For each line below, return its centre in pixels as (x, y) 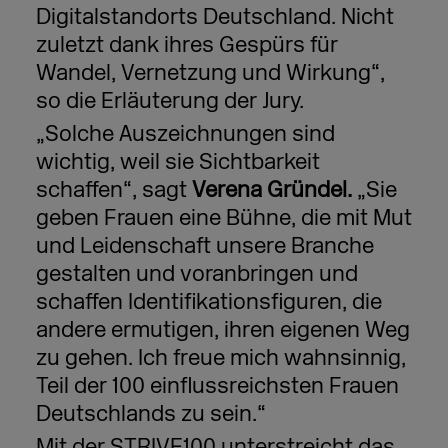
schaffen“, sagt (113, 190)
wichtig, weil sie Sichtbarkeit (177, 162)
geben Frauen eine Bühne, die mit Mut (223, 218)
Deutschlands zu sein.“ (150, 414)
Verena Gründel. (271, 190)
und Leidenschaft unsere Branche (204, 246)
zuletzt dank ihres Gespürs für (186, 45)
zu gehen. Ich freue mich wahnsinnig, (220, 358)
